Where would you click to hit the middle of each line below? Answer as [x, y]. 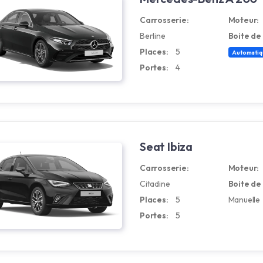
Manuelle [244, 200]
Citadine [155, 184]
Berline [153, 36]
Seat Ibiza [166, 146]
